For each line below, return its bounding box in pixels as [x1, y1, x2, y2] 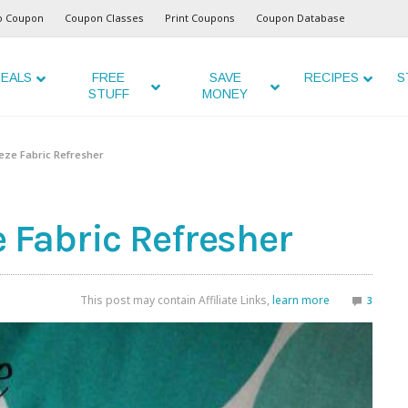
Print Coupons [165, 11, 235, 25]
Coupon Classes [65, 11, 144, 25]
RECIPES [303, 70, 359, 85]
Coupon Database [256, 11, 345, 25]
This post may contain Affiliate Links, [80, 292, 272, 309]
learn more [272, 292, 330, 309]
